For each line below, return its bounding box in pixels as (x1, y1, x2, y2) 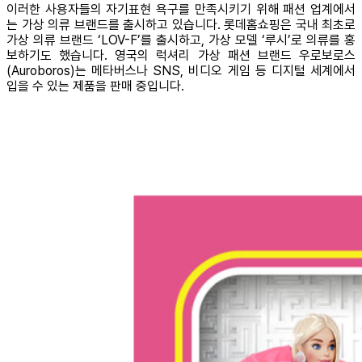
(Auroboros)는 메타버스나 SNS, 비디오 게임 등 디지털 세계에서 (6, 63, 356, 79)
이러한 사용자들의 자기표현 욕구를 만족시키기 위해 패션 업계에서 (6, 2, 356, 18)
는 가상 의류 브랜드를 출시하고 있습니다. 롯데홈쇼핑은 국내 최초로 (6, 17, 356, 33)
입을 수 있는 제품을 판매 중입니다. (6, 78, 184, 95)
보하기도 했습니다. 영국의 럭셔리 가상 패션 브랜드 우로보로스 (6, 48, 356, 64)
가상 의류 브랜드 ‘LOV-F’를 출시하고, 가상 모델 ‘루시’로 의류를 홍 (6, 32, 356, 48)
